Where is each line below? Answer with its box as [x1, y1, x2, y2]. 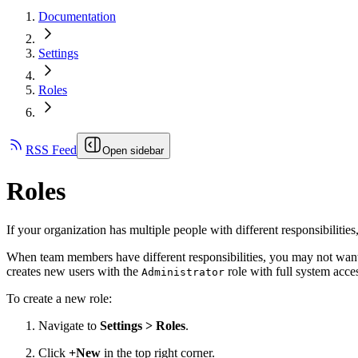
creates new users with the [6, 265, 141, 279]
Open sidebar [102, 145, 164, 157]
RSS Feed [26, 143, 77, 157]
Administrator [141, 266, 225, 279]
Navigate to [38, 319, 100, 333]
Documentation [38, 10, 116, 24]
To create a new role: [6, 292, 112, 306]
